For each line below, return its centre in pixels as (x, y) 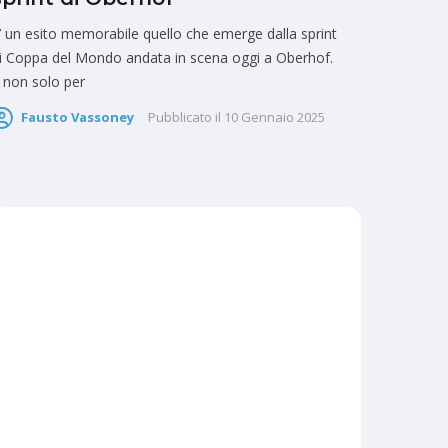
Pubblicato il (184, 116)
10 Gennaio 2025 (274, 116)
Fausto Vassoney (77, 116)
